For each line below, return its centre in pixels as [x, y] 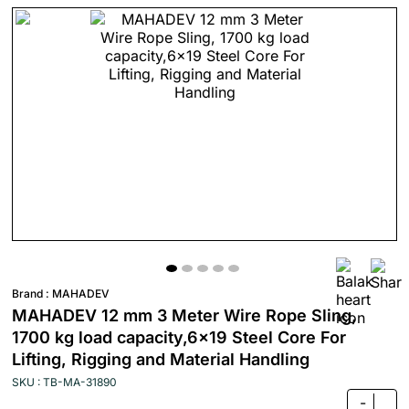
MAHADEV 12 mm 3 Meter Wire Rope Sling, [184, 315]
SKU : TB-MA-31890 [64, 382]
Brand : [32, 294]
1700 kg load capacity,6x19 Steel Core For [179, 337]
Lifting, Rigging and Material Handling [161, 359]
